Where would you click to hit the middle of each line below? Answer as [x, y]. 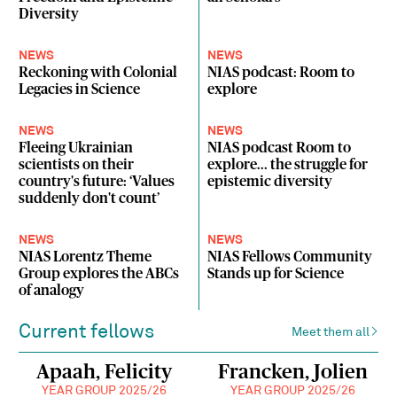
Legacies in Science [80, 90]
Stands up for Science [276, 274]
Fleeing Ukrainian [76, 148]
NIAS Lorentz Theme [86, 257]
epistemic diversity [270, 182]
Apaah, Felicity [104, 373]
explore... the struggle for [288, 165]
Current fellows [87, 332]
